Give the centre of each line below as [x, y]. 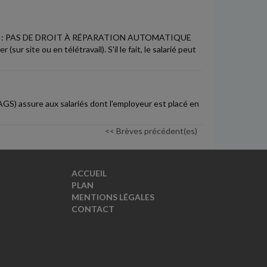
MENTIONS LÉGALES [113, 197]
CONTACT [93, 209]
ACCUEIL [89, 173]
